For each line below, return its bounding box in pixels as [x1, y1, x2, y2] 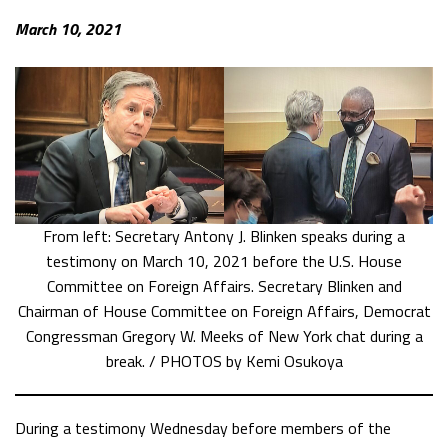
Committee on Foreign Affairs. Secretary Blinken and [46, 273, 402, 298]
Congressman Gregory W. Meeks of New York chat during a [25, 323, 423, 348]
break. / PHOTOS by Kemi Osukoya [105, 348, 343, 373]
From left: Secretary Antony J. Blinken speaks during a [43, 223, 405, 248]
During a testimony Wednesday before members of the [15, 415, 391, 440]
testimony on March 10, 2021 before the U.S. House [46, 248, 402, 273]
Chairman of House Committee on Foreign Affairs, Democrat [17, 298, 431, 323]
